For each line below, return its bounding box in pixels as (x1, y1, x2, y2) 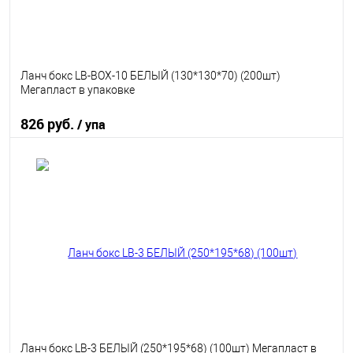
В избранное (39, 203, 94, 218)
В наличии (210, 203, 255, 218)
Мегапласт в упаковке (20, 84, 135, 97)
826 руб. (20, 113, 77, 133)
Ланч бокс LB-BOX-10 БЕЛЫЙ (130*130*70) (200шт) (20, 69, 281, 83)
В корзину (157, 161, 216, 176)
